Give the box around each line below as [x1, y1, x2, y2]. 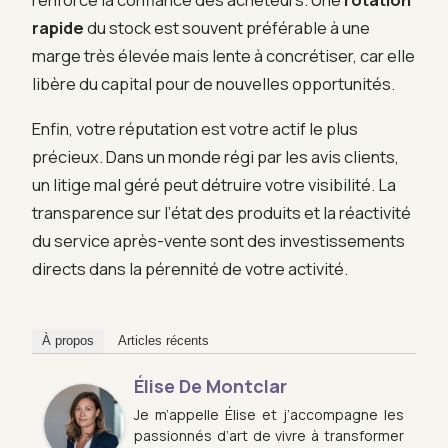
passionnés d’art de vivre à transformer [134, 425, 404, 445]
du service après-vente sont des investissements [32, 228, 405, 252]
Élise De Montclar [134, 373, 287, 398]
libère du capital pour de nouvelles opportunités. [32, 72, 395, 96]
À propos [42, 332, 94, 348]
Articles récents [118, 332, 209, 348]
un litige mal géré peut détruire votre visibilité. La [32, 172, 396, 196]
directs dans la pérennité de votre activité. [32, 256, 348, 280]
